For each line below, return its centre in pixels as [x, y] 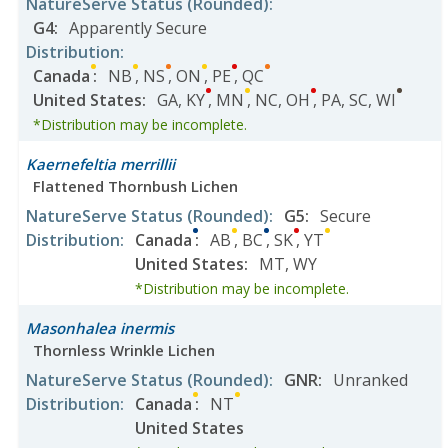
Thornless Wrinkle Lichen [124, 350]
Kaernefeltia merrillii [100, 164]
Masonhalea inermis [100, 328]
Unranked [370, 380]
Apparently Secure [138, 28]
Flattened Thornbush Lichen [135, 186]
